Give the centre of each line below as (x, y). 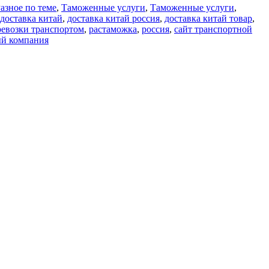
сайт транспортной (213, 29)
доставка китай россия (113, 19)
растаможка (113, 29)
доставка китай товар (208, 19)
